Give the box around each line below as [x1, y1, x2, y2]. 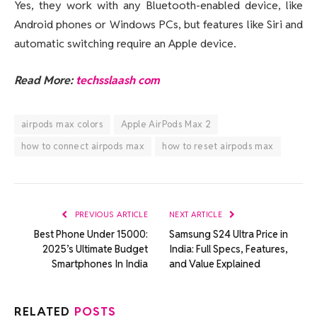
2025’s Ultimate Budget [42, 242, 148, 255]
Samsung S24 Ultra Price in [169, 227, 288, 241]
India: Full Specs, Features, [169, 242, 288, 255]
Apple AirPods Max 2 [121, 117, 212, 130]
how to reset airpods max [162, 139, 274, 152]
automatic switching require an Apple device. [14, 36, 236, 52]
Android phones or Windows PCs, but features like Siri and [14, 17, 303, 33]
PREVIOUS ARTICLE [72, 209, 148, 219]
